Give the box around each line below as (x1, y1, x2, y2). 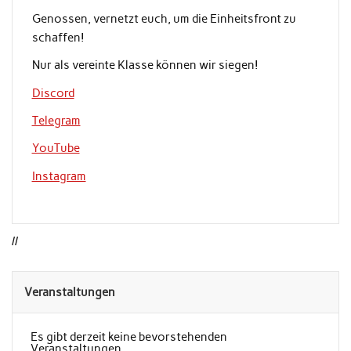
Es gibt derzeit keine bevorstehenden (30, 330, 227, 345)
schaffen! (31, 30, 85, 45)
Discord (31, 85, 74, 100)
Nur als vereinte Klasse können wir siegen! (31, 58, 259, 73)
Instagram (31, 168, 86, 183)
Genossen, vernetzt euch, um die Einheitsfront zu (31, 11, 296, 26)
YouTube (31, 141, 80, 156)
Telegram (31, 113, 81, 128)
